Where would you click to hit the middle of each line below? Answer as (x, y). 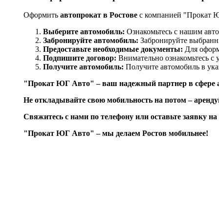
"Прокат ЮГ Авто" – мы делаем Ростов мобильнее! (116, 133)
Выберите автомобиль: (84, 32)
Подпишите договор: (80, 58)
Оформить (42, 15)
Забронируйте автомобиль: (91, 41)
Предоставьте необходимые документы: (113, 49)
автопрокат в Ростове (99, 15)
